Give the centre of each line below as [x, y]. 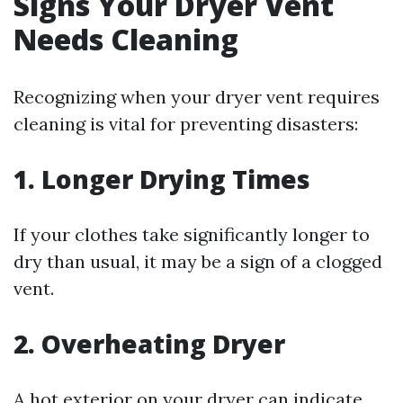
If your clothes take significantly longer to [192, 234]
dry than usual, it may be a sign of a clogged [198, 261]
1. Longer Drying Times [162, 179]
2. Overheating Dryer [149, 344]
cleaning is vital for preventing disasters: [186, 124]
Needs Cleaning [126, 39]
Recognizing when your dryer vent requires [197, 97]
